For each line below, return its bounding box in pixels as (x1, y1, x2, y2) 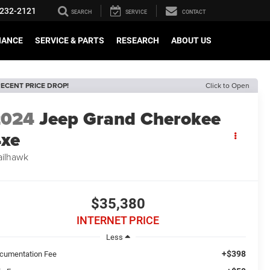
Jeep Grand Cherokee (39, 105, 221, 133)
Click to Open (206, 80, 250, 90)
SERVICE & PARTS (35, 36, 104, 46)
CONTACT (182, 9, 206, 16)
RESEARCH (116, 36, 159, 46)
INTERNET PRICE (77, 214, 159, 227)
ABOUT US (171, 36, 212, 46)
